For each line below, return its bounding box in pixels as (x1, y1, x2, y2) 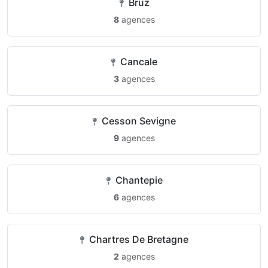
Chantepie (112, 174, 163, 186)
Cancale (118, 56, 157, 68)
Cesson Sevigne (99, 115, 176, 127)
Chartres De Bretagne (87, 233, 188, 245)
